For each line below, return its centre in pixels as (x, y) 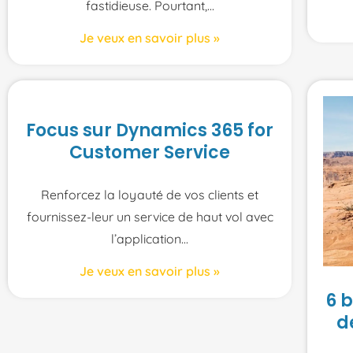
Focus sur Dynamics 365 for (150, 130)
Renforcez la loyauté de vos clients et (150, 194)
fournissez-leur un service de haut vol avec (150, 216)
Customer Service (150, 152)
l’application (146, 238)
